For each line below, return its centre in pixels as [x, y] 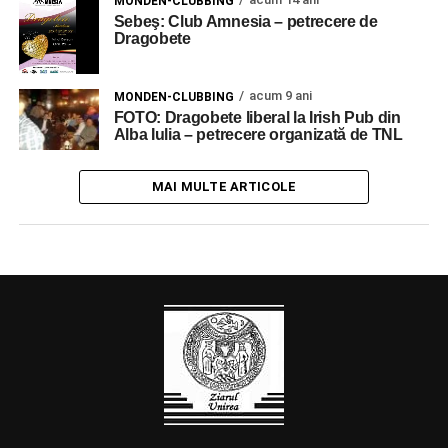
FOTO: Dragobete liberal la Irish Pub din [257, 117]
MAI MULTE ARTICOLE [224, 187]
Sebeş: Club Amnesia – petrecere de [245, 22]
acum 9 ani [280, 95]
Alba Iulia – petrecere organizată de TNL [258, 134]
